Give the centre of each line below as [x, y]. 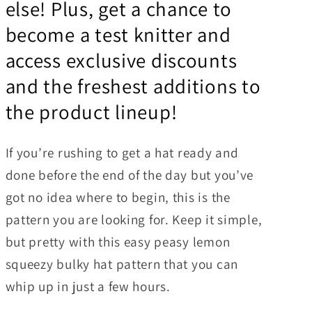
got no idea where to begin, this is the [118, 197]
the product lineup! [91, 112]
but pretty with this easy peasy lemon [118, 241]
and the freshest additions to [133, 86]
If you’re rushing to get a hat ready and [122, 152]
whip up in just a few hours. [89, 286]
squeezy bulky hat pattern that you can [122, 264]
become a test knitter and [118, 35]
